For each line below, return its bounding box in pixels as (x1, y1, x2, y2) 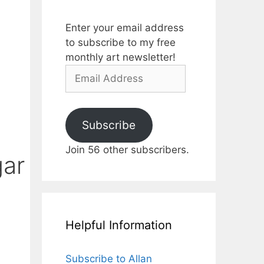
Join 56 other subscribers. (65, 144, 189, 156)
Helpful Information (65, 218, 172, 232)
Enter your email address (65, 22, 184, 34)
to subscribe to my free (65, 37, 176, 48)
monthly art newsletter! (65, 51, 176, 63)
